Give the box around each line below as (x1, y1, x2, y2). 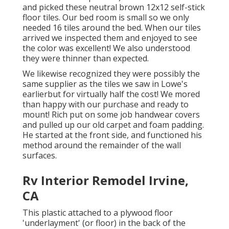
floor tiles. (22, 12, 62, 24)
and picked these (22, 2, 89, 13)
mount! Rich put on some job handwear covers (22, 109, 200, 121)
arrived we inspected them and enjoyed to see (22, 32, 197, 44)
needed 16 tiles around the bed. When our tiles (22, 22, 201, 34)
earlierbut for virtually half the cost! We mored (22, 88, 200, 100)
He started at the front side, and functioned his (22, 129, 202, 141)
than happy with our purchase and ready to (22, 99, 189, 110)
